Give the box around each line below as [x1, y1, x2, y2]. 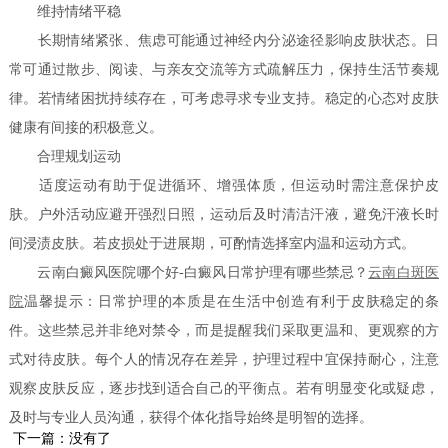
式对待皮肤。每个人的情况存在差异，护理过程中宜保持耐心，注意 [9, 352, 439, 368]
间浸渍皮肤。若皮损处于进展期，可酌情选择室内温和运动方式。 [9, 236, 416, 252]
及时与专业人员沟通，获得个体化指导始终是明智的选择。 [9, 410, 374, 426]
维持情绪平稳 [9, 4, 122, 20]
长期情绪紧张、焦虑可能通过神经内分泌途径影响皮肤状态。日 [9, 33, 439, 49]
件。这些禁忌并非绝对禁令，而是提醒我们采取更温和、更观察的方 [9, 323, 439, 339]
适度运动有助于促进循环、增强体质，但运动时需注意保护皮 [9, 178, 439, 194]
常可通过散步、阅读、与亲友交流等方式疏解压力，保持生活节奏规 [9, 62, 439, 78]
